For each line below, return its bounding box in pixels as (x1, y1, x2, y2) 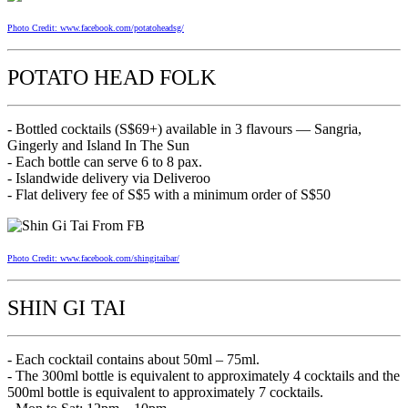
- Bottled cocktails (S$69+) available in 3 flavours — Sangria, (7, 120, 362, 137)
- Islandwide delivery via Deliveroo (7, 169, 210, 186)
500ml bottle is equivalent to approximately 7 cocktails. (7, 383, 323, 400)
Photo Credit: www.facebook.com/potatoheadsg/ (7, 22, 184, 33)
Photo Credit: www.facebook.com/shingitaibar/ (7, 252, 179, 263)
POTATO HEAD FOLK (7, 65, 216, 89)
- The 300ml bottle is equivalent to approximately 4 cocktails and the (7, 367, 400, 383)
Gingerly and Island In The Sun (7, 137, 189, 153)
